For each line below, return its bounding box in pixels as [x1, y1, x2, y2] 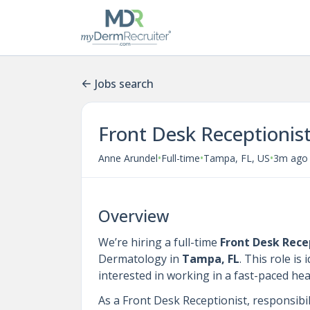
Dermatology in [98, 251, 182, 266]
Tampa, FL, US [203, 151, 270, 165]
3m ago [273, 151, 308, 165]
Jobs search [95, 76, 154, 91]
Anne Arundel [98, 151, 158, 165]
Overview [98, 205, 169, 227]
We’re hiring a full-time [98, 235, 220, 250]
